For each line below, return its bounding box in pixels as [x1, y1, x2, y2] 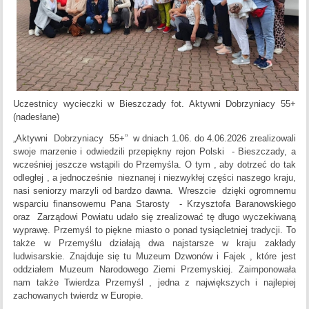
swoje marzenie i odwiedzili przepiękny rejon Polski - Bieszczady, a [13, 146, 296, 157]
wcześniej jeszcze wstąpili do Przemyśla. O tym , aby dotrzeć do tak [13, 159, 296, 170]
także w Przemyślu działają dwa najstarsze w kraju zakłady [13, 238, 296, 249]
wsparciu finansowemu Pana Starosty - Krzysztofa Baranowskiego [13, 199, 296, 210]
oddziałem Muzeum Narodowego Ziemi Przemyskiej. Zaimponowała [13, 264, 296, 275]
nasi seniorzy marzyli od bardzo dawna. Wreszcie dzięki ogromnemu [13, 186, 296, 197]
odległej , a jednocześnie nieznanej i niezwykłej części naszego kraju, [13, 172, 296, 183]
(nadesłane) [13, 112, 60, 123]
